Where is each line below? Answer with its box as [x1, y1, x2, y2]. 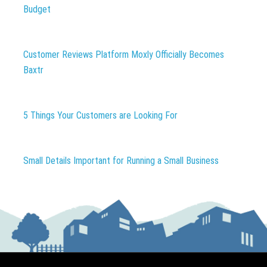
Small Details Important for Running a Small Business [23, 155, 219, 167]
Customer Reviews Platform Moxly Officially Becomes [23, 49, 224, 61]
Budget [23, 4, 51, 15]
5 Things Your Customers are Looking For [23, 110, 178, 122]
